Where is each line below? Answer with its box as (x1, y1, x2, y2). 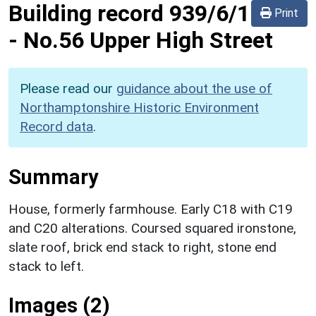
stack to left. (8, 257, 84, 274)
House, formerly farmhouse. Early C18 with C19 (8, 200, 293, 217)
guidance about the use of (116, 80, 272, 97)
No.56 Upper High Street (23, 26, 273, 54)
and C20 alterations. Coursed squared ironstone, (8, 219, 296, 236)
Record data (20, 118, 93, 135)
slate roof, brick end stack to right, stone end (8, 238, 276, 255)
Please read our (20, 80, 116, 97)
